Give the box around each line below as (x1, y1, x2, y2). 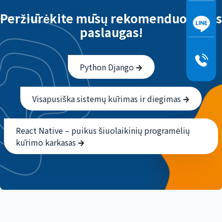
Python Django (79, 61, 136, 73)
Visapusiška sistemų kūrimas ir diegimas (32, 93, 183, 105)
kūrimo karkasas (16, 136, 78, 149)
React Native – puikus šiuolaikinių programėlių (16, 124, 190, 137)
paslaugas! (79, 23, 143, 41)
